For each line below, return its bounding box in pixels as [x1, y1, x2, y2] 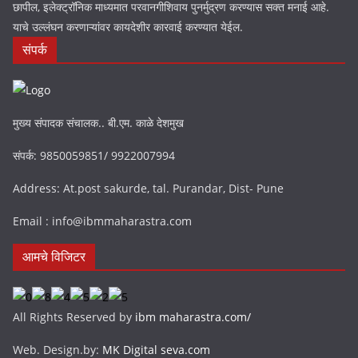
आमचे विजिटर [22, 248, 86, 265]
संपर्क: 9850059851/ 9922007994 [13, 148, 175, 163]
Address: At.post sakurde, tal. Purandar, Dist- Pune [13, 181, 284, 196]
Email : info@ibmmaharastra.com [13, 213, 192, 229]
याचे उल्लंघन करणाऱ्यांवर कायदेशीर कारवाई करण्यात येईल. [13, 19, 243, 34]
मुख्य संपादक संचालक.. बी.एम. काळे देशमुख [13, 115, 184, 130]
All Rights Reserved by [13, 309, 135, 324]
